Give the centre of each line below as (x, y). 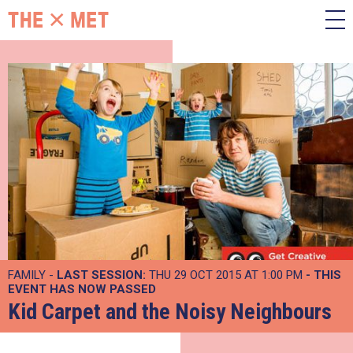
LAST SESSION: (101, 275)
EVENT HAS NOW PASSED (82, 289)
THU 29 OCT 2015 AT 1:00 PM (226, 275)
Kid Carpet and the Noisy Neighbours (170, 312)
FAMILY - (32, 275)
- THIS (323, 275)
